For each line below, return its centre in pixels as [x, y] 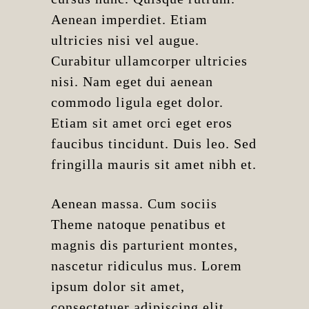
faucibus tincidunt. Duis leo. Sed [154, 143]
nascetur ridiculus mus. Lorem [147, 266]
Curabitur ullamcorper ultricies [149, 61]
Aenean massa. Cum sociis [134, 203]
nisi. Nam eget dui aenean [132, 81]
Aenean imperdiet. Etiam [129, 19]
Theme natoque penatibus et [139, 224]
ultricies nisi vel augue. [125, 40]
